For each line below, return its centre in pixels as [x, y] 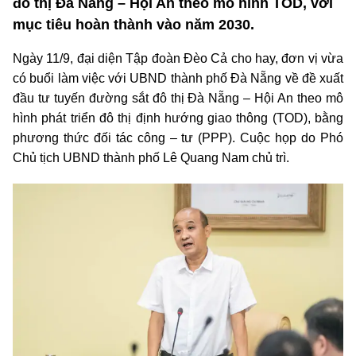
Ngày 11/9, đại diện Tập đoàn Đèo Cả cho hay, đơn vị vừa [178, 58]
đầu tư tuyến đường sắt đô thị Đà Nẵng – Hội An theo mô [178, 98]
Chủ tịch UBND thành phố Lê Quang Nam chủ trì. [151, 157]
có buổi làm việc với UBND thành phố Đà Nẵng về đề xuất [178, 78]
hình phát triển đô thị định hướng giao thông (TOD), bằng [178, 118]
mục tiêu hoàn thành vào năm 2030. [133, 24]
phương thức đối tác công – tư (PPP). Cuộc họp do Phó [178, 137]
